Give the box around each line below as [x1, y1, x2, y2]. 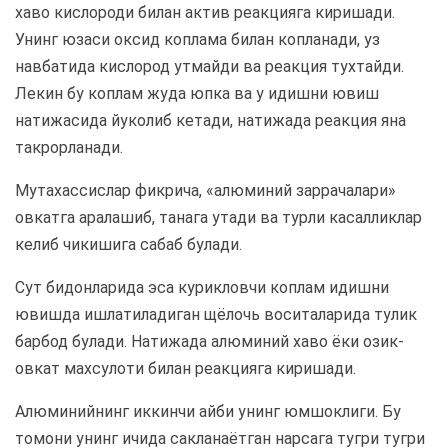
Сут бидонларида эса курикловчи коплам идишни [15, 278, 389, 298]
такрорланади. [15, 138, 123, 158]
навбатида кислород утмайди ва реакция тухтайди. [15, 57, 404, 77]
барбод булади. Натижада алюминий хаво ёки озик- [15, 332, 404, 352]
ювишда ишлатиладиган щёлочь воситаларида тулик [15, 305, 417, 325]
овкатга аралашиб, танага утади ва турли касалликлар [15, 208, 422, 228]
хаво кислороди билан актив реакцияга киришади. [15, 3, 395, 23]
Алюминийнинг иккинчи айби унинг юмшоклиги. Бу [15, 402, 401, 422]
